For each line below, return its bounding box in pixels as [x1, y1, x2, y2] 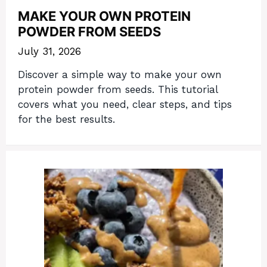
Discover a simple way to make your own [18, 68, 222, 80]
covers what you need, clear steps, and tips [18, 98, 232, 110]
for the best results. [18, 113, 115, 125]
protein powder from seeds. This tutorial [18, 83, 218, 95]
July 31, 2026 [18, 45, 81, 58]
